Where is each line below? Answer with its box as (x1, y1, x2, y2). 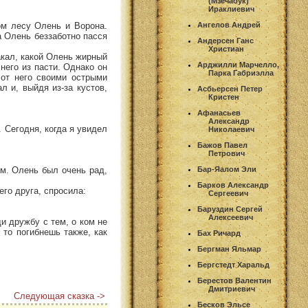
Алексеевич (208, 213, 253, 221)
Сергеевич (208, 189, 248, 197)
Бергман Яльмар (197, 245, 261, 253)
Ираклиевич (208, 5, 254, 13)
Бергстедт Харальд (197, 261, 269, 269)
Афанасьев (197, 109, 241, 117)
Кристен (208, 93, 239, 101)
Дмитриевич (208, 285, 255, 293)
